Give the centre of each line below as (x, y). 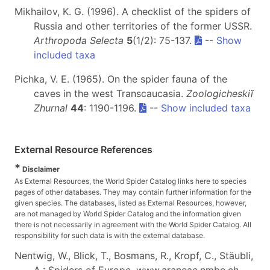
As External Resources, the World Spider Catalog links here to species (130, 181)
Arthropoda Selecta (79, 40)
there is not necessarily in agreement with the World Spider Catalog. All (133, 224)
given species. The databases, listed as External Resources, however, (130, 203)
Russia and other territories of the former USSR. (143, 26)
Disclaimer (40, 169)
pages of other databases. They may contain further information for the (133, 192)
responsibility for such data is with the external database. (110, 235)
